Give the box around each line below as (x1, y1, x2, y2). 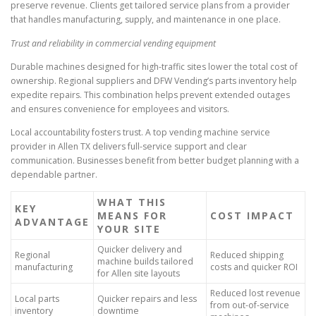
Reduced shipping (210, 248, 284, 261)
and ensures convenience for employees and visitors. (11, 102, 229, 115)
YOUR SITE (97, 221, 161, 236)
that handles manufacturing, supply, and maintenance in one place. (11, 13, 281, 26)
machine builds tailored (97, 255, 193, 267)
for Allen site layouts (97, 267, 180, 279)
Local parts (15, 292, 59, 305)
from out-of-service (210, 298, 289, 311)
